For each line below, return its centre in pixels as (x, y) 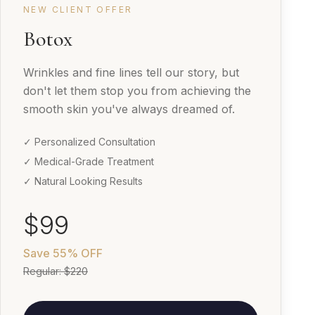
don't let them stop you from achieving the (137, 90)
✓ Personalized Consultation (89, 141)
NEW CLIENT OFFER (78, 9)
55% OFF (78, 253)
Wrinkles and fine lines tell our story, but (131, 72)
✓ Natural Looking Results (83, 181)
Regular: (44, 271)
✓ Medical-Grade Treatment (89, 161)
